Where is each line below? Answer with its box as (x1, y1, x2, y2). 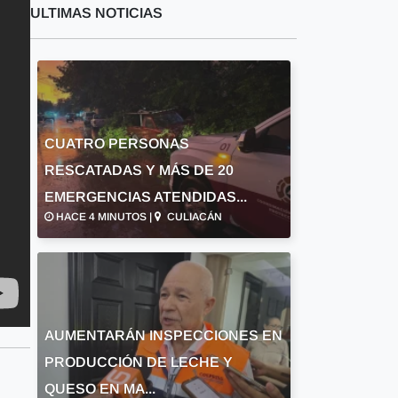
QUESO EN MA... (44, 381, 155, 396)
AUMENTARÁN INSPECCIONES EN (44, 328, 283, 343)
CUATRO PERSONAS (44, 136, 189, 151)
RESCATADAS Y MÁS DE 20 (44, 163, 234, 178)
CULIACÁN (163, 211, 222, 223)
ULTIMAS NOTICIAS (30, 5, 163, 20)
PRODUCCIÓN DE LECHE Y (44, 354, 233, 370)
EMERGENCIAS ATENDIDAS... (44, 189, 247, 204)
